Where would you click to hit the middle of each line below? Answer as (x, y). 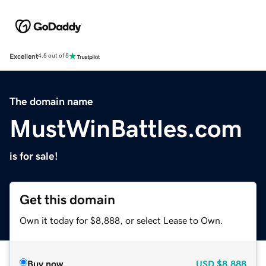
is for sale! (34, 156)
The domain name (51, 101)
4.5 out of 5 (53, 56)
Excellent (24, 56)
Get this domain (67, 199)
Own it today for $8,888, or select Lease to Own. (121, 220)
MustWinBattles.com (126, 129)
